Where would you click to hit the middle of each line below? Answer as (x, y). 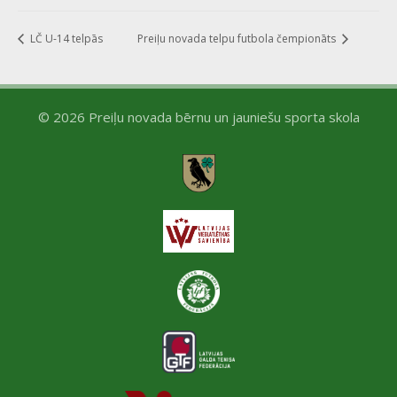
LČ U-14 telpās (65, 38)
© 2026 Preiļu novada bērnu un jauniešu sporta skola (198, 117)
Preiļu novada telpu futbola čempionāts (238, 38)
